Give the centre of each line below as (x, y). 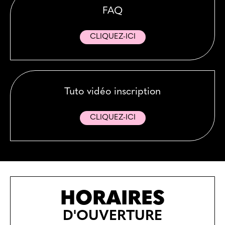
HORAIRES (113, 199)
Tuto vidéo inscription (113, 92)
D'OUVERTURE (113, 216)
